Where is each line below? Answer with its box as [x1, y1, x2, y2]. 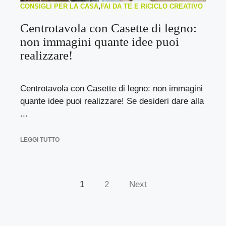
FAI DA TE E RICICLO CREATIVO [100, 2, 203, 10]
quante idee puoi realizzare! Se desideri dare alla [20, 96, 204, 106]
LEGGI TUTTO [20, 136, 60, 143]
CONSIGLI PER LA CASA [20, 2, 98, 10]
